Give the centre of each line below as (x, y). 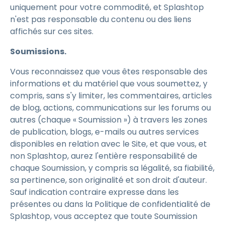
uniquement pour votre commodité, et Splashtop (107, 7)
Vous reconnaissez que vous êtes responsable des (109, 72)
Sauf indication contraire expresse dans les (94, 192)
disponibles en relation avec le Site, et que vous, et (108, 144)
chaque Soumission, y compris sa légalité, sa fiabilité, (112, 168)
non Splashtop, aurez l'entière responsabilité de (104, 156)
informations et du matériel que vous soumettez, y (109, 84)
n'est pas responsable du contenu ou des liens (101, 19)
